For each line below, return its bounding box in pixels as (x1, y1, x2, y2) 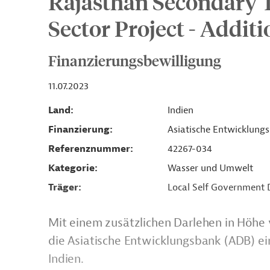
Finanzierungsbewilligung (48, 51, 221, 69)
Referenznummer (48, 143, 130, 155)
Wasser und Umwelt (167, 162, 253, 174)
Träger (48, 181, 78, 193)
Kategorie (48, 162, 95, 174)
